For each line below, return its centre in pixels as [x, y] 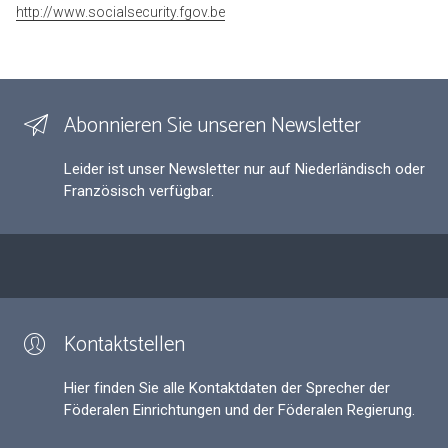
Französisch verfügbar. [139, 191]
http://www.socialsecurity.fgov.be [120, 12]
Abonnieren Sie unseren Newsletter [212, 126]
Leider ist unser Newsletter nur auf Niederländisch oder [244, 169]
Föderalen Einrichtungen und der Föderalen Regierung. [239, 410]
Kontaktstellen [124, 345]
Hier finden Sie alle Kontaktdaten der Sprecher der [227, 388]
